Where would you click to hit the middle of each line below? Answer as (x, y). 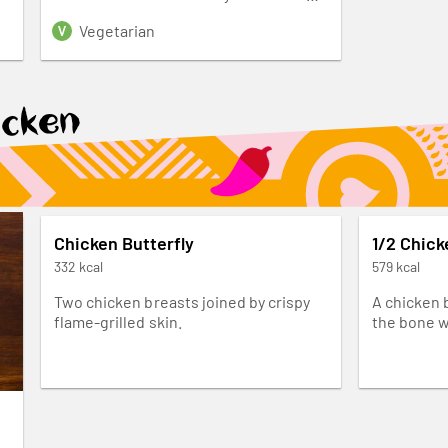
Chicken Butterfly (124, 242)
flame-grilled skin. (118, 321)
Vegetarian (117, 30)
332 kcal (79, 266)
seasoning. (93, 13)
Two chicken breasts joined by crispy (182, 301)
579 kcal (396, 266)
